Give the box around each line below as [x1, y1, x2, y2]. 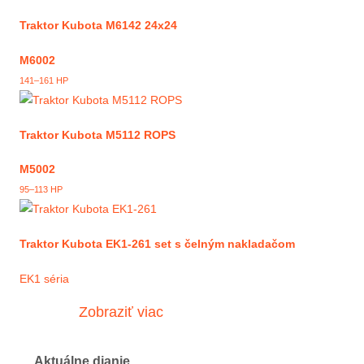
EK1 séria [19, 271, 69, 285]
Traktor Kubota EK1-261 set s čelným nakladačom [19, 237, 295, 251]
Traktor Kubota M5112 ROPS [19, 128, 175, 141]
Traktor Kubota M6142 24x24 [19, 19, 177, 32]
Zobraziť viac [79, 303, 163, 320]
